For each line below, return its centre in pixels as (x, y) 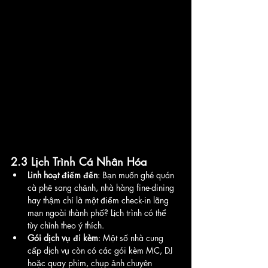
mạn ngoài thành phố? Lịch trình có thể (98, 212)
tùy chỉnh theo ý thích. (66, 225)
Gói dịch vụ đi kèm (63, 237)
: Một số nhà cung (132, 237)
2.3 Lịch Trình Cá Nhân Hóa (79, 161)
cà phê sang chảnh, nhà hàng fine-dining (102, 187)
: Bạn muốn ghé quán (137, 175)
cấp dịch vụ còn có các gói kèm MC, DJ (101, 250)
